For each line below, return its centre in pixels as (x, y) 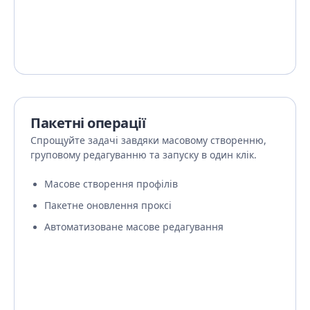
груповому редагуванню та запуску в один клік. (144, 155)
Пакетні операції (88, 123)
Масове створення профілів (111, 184)
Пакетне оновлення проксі (108, 205)
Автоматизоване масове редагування (134, 227)
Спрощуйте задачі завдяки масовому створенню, (148, 140)
